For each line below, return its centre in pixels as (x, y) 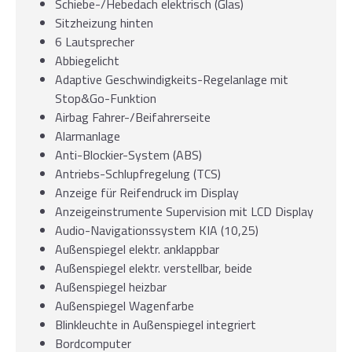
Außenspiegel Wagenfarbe (125, 305)
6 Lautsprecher (95, 41)
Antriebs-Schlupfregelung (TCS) (138, 173)
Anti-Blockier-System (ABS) (128, 154)
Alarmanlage (88, 136)
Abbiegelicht (87, 60)
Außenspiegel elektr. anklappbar (137, 249)
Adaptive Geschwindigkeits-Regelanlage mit (172, 79)
